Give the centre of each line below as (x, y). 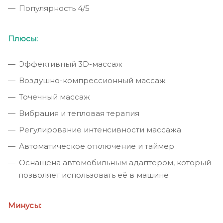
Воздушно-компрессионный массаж (92, 80)
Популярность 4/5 (54, 8)
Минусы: (25, 205)
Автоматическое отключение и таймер (97, 146)
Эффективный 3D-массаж (71, 64)
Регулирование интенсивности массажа (100, 129)
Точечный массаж (55, 97)
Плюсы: (23, 38)
